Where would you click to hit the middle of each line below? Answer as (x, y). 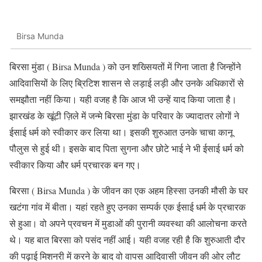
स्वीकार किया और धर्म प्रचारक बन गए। (75, 164)
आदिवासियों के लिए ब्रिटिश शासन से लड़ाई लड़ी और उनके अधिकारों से (127, 82)
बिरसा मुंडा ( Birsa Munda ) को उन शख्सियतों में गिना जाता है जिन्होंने (125, 66)
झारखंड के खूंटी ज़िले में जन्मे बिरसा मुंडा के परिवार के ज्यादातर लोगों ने (124, 115)
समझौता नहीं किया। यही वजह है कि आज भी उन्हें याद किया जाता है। (123, 99)
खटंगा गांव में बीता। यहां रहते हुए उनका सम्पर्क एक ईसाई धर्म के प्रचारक (127, 206)
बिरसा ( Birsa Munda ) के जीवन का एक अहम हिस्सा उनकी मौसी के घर (129, 190)
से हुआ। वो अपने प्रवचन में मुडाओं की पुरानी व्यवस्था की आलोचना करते (128, 223)
